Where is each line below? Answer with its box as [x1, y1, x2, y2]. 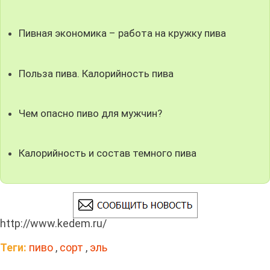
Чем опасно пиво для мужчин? [19, 107, 163, 119]
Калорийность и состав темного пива [19, 146, 197, 159]
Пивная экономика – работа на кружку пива [19, 27, 227, 40]
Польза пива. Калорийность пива [19, 67, 174, 80]
